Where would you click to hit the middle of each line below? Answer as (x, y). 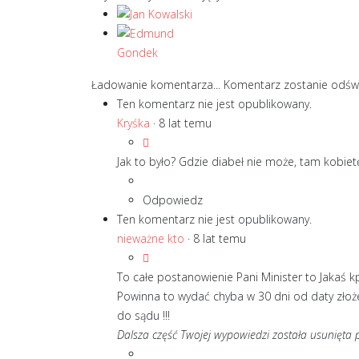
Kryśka (133, 123)
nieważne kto (151, 238)
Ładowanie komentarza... (157, 85)
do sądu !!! (143, 315)
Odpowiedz (173, 200)
